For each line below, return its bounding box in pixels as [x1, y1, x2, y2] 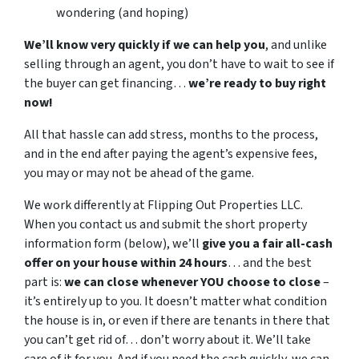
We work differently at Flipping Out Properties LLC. [24, 196, 303, 215]
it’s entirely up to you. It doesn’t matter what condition [24, 292, 327, 311]
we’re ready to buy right [188, 75, 326, 93]
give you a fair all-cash [202, 235, 333, 253]
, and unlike [265, 36, 327, 54]
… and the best [228, 254, 312, 272]
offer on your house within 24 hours [24, 254, 228, 272]
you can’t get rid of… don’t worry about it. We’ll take [24, 331, 311, 349]
